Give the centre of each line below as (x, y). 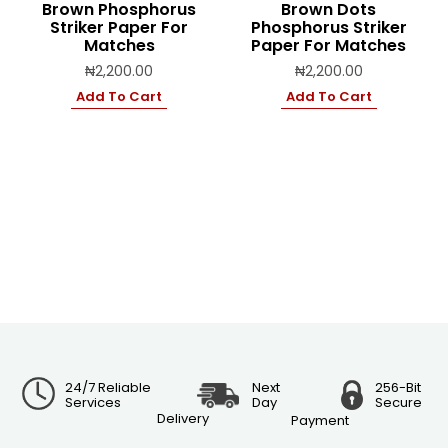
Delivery (182, 419)
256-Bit (398, 387)
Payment (320, 421)
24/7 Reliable (108, 387)
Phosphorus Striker (328, 27)
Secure (399, 402)
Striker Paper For (119, 27)
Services (93, 402)
